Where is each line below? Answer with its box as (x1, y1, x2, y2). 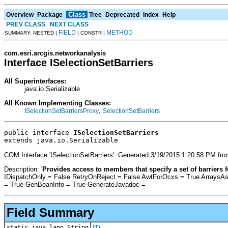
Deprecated (105, 11, 139, 18)
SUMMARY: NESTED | (5, 30, 59, 36)
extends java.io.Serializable (4, 136, 118, 145)
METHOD (106, 28, 133, 36)
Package (37, 11, 63, 18)
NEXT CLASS (50, 20, 89, 28)
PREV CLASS (6, 20, 45, 28)
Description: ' (4, 165, 42, 174)
